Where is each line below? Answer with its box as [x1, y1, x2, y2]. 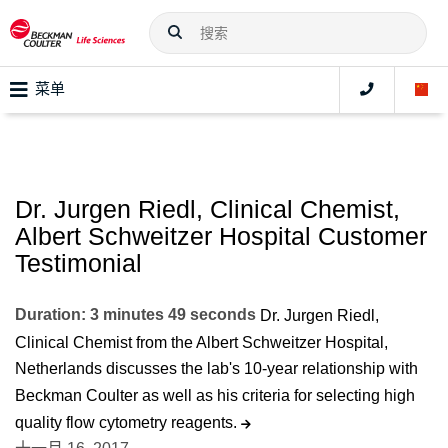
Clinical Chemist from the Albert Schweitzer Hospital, [15, 333, 388, 351]
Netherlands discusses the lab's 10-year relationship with [15, 360, 418, 378]
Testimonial [15, 249, 142, 278]
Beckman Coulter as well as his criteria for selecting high [15, 387, 415, 405]
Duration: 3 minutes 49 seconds [15, 306, 256, 324]
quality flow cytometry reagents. [15, 413, 241, 431]
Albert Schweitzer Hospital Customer [15, 222, 427, 251]
